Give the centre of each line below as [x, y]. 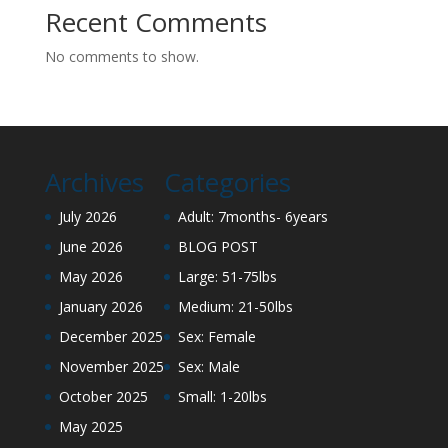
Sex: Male [208, 367]
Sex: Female [216, 337]
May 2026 [90, 277]
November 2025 [111, 367]
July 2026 [87, 217]
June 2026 [90, 247]
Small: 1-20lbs [222, 397]
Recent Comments [155, 22]
